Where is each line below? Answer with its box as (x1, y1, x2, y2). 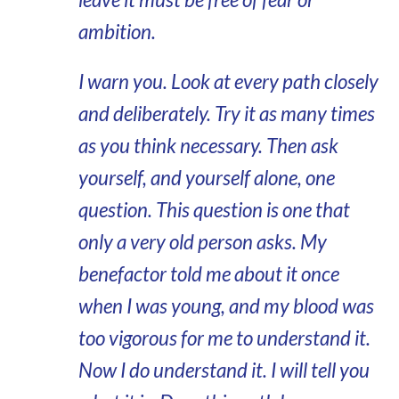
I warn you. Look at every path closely (77, 69, 379, 94)
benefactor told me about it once (77, 262, 339, 286)
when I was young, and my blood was (77, 294, 374, 318)
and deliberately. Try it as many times (77, 102, 375, 126)
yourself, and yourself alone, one (77, 166, 335, 190)
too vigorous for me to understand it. (77, 326, 370, 350)
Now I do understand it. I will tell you (77, 358, 370, 382)
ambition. (77, 20, 156, 44)
